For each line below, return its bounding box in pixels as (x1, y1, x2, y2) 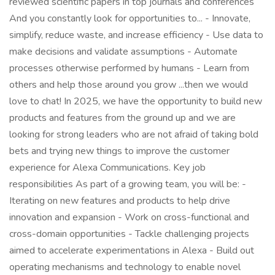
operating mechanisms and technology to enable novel (9, 260, 241, 274)
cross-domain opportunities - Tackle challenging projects (9, 227, 249, 241)
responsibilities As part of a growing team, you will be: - (9, 177, 246, 191)
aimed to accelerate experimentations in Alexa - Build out (9, 244, 254, 257)
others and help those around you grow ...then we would (9, 78, 248, 91)
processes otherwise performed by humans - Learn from (9, 61, 249, 75)
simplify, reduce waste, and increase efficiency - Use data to (9, 28, 263, 42)
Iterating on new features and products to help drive (9, 194, 230, 207)
